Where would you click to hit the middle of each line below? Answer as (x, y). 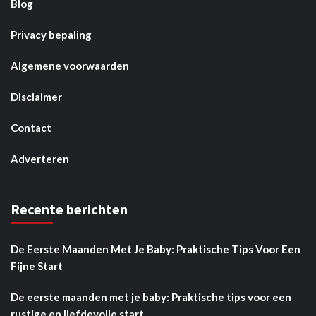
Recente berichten (69, 209)
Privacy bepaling (51, 34)
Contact (31, 127)
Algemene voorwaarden (70, 65)
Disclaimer (36, 96)
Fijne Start (37, 266)
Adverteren (40, 158)
